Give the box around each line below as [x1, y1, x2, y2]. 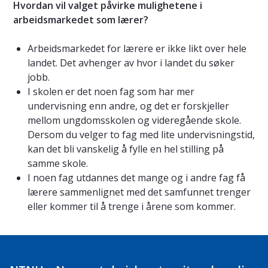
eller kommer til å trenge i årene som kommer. [28, 200, 238, 214]
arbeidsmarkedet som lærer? [13, 13, 151, 27]
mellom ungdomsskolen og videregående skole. [28, 114, 241, 127]
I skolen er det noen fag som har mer [28, 85, 194, 99]
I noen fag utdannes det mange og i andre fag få [28, 171, 245, 185]
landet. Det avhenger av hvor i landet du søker [28, 56, 234, 70]
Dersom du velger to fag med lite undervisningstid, [28, 128, 255, 142]
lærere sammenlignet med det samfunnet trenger [28, 185, 251, 199]
